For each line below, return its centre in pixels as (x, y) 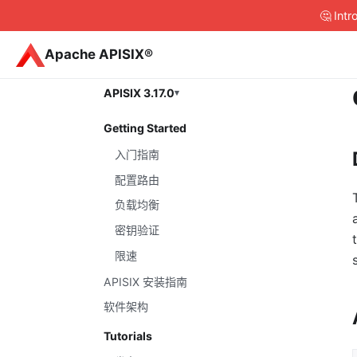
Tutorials (128, 335)
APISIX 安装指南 (145, 281)
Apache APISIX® (98, 54)
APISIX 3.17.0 (139, 92)
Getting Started (145, 128)
